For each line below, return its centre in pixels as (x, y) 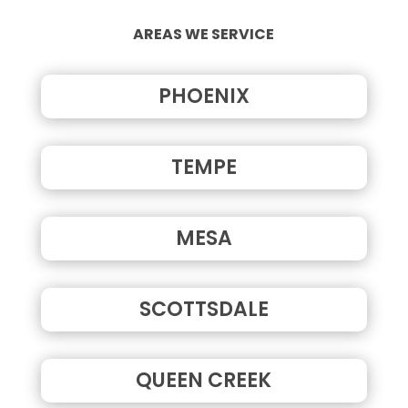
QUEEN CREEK (204, 380)
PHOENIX (204, 96)
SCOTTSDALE (204, 309)
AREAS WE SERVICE (204, 34)
